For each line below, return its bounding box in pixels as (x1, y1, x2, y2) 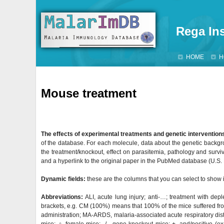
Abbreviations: (41, 193, 83, 200)
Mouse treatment (41, 86, 136, 100)
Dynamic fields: (41, 175, 85, 182)
